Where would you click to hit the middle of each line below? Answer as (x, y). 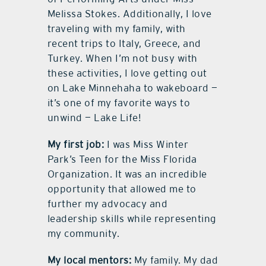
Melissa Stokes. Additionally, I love (129, 14)
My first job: (76, 145)
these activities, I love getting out (127, 73)
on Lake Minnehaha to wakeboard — (132, 88)
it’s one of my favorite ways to (119, 103)
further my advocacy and (107, 204)
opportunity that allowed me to (122, 189)
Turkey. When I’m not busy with (122, 58)
